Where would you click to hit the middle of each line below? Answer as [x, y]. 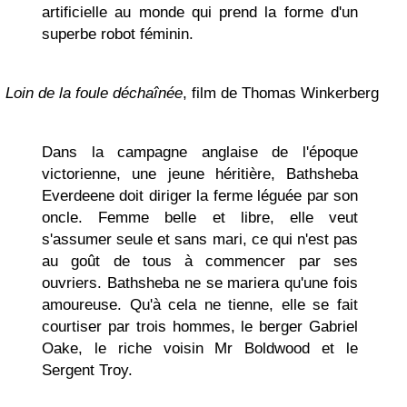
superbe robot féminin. [118, 34]
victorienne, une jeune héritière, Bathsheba [200, 174]
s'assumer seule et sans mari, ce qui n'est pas [200, 239]
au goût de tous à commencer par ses [200, 261]
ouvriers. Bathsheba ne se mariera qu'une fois [200, 283]
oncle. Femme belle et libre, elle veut [200, 218]
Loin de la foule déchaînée [94, 93]
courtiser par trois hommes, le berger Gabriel [200, 327]
